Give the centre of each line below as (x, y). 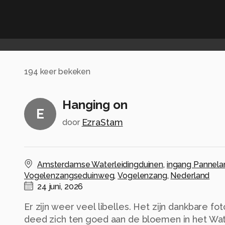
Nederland (190, 175)
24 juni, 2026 (60, 186)
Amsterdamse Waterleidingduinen (100, 164)
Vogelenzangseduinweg (69, 175)
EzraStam (102, 122)
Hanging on (95, 104)
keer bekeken (64, 72)
